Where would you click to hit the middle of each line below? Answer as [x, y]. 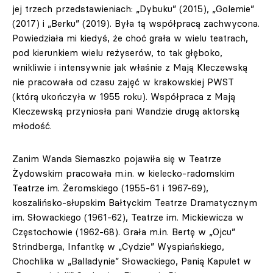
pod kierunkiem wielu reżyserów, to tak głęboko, [117, 53]
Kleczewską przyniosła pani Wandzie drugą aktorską [126, 111]
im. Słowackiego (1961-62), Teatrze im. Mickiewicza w [128, 217]
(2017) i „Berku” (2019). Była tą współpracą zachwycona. [136, 23]
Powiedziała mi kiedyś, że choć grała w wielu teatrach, [130, 38]
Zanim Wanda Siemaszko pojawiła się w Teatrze [117, 159]
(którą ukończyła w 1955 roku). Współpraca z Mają [124, 97]
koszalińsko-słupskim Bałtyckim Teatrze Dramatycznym [135, 203]
